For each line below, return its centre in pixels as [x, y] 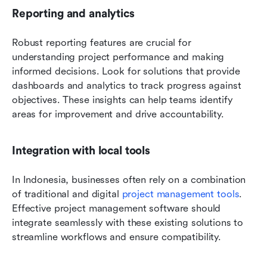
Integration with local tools [81, 150]
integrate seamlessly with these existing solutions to [128, 222]
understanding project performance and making [118, 57]
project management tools [181, 194]
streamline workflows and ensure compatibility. [117, 237]
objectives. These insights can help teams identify [122, 100]
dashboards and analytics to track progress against [127, 85]
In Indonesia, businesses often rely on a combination [129, 179]
